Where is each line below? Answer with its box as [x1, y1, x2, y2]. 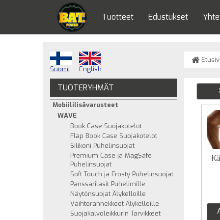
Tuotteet [102, 12, 134, 22]
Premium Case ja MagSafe [70, 151, 152, 160]
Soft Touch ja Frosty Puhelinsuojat [70, 170, 173, 178]
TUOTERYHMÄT [57, 82, 114, 93]
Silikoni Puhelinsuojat [70, 141, 135, 150]
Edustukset [148, 12, 189, 22]
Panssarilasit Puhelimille [70, 180, 145, 188]
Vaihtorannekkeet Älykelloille [70, 199, 159, 208]
